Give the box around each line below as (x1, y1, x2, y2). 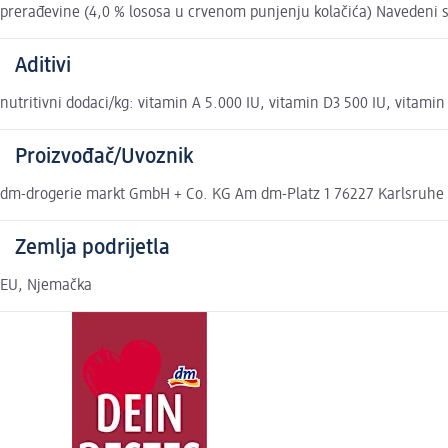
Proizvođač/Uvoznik (15, 146, 193, 169)
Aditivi (15, 55, 71, 78)
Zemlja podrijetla (15, 237, 170, 260)
